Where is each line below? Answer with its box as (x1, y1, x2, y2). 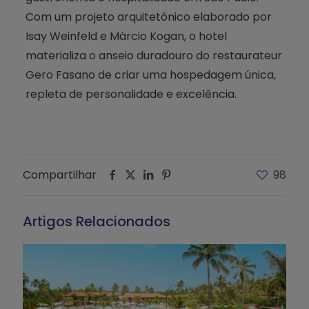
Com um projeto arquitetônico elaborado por (25, 8, 272, 25)
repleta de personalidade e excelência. (25, 86, 237, 102)
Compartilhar (23, 166, 97, 183)
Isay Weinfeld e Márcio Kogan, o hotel (25, 28, 227, 44)
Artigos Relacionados (23, 211, 170, 231)
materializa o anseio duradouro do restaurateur (25, 47, 282, 63)
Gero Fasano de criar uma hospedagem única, (25, 66, 276, 83)
